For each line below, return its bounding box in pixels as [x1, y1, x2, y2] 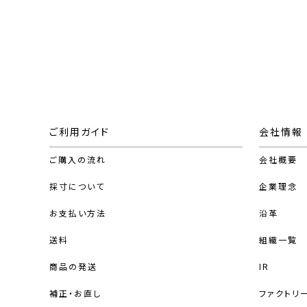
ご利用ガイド [49, 127, 110, 138]
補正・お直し [49, 289, 101, 299]
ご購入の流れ [49, 156, 106, 166]
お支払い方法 [49, 209, 106, 219]
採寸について [49, 182, 105, 193]
